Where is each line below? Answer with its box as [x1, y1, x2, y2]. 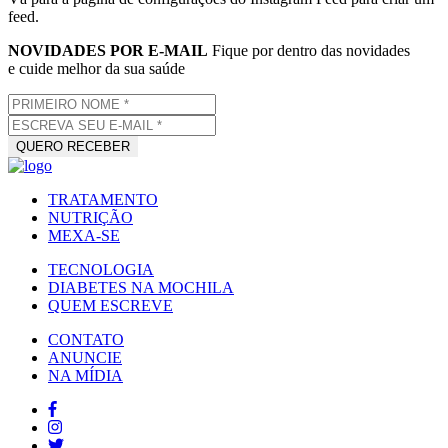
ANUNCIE [48, 349, 122, 367]
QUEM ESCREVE [48, 297, 173, 315]
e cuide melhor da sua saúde [8, 60, 185, 78]
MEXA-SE [48, 227, 120, 245]
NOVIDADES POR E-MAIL [8, 42, 208, 60]
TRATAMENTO [48, 191, 158, 209]
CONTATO [48, 331, 124, 349]
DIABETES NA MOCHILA [48, 279, 234, 297]
